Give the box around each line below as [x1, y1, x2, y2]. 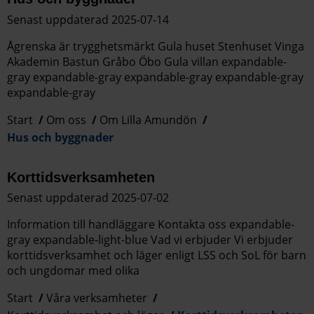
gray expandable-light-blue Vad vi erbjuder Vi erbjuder [7, 231, 293, 247]
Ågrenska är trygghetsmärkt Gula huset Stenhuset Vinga [7, 38, 304, 54]
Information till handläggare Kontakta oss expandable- [7, 216, 294, 232]
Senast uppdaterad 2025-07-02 [7, 189, 169, 205]
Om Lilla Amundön [100, 111, 197, 128]
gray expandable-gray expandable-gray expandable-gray [7, 69, 303, 85]
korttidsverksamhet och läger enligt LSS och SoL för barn [7, 247, 306, 263]
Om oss [46, 111, 86, 128]
